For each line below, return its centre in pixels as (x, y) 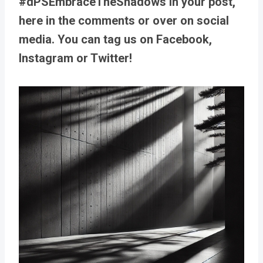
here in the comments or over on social (124, 21)
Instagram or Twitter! (75, 58)
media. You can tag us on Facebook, (115, 39)
